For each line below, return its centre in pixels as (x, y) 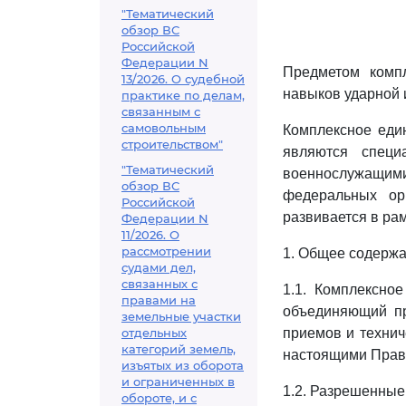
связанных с (159, 284)
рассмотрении (166, 251)
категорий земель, (179, 349)
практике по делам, (183, 95)
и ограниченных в (178, 382)
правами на (159, 300)
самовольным (164, 128)
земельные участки (181, 316)
